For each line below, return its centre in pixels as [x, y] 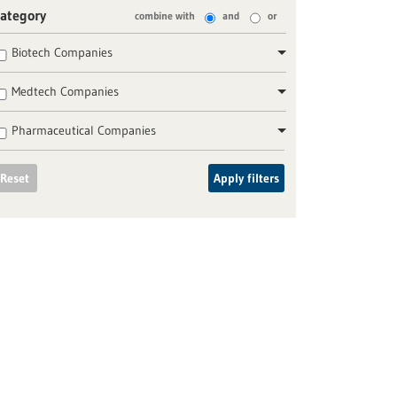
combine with [164, 16]
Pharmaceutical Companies [84, 131]
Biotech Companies [62, 53]
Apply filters [246, 179]
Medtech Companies [66, 92]
